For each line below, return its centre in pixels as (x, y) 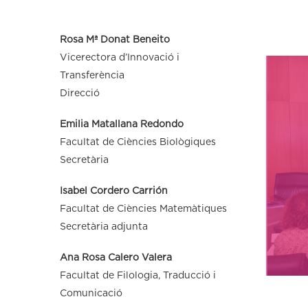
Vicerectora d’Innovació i (120, 57)
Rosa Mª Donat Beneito (115, 40)
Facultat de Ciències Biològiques (138, 142)
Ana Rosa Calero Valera (116, 257)
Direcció (80, 93)
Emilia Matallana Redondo (122, 124)
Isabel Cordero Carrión (114, 191)
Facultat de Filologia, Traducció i (138, 275)
